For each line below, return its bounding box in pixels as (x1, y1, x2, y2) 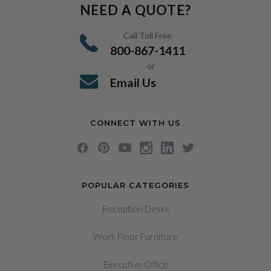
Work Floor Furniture (93, 231, 178, 243)
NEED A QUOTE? (80, 2, 191, 19)
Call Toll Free (123, 30, 172, 41)
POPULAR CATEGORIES (82, 180, 189, 191)
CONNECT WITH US (90, 118, 181, 128)
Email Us (110, 76, 156, 90)
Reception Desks (102, 203, 169, 215)
